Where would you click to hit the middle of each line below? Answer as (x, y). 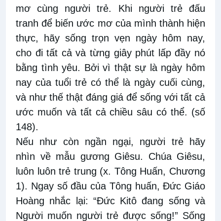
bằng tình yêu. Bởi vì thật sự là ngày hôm (110, 68)
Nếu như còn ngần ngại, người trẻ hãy (110, 142)
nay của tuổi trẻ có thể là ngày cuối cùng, (110, 83)
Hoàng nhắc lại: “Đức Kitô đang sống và (110, 201)
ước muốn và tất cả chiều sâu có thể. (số (110, 112)
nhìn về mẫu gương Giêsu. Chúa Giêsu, (110, 157)
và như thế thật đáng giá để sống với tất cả (110, 97)
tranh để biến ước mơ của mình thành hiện (110, 23)
